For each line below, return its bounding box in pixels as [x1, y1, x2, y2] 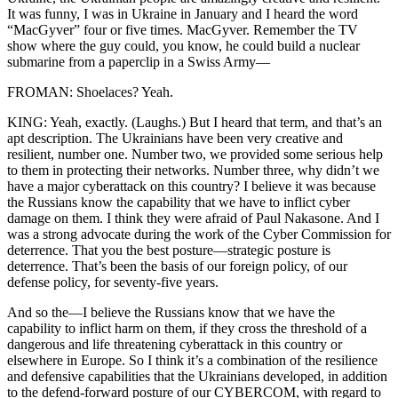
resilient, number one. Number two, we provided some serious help [7, 146, 383, 162]
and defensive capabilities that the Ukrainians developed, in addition [7, 368, 387, 384]
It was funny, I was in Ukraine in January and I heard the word [7, 5, 358, 21]
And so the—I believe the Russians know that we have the [7, 304, 335, 320]
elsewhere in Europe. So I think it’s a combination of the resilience [7, 352, 378, 368]
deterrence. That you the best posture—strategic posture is [7, 242, 330, 258]
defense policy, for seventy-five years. [7, 274, 219, 290]
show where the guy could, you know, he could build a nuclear [7, 37, 360, 53]
